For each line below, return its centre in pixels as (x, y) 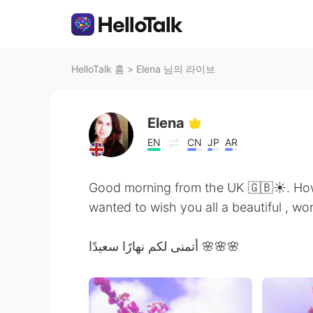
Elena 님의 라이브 (176, 69)
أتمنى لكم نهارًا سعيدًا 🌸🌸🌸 (219, 246)
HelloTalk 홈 (98, 69)
